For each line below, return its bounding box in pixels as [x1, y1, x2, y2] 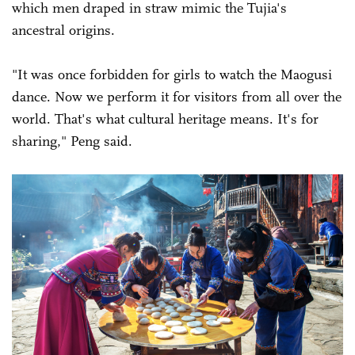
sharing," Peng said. [12, 132, 140, 150]
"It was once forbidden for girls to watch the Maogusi [12, 65, 332, 83]
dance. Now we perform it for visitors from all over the [12, 87, 342, 105]
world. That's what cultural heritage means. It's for [12, 109, 319, 128]
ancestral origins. [12, 21, 119, 39]
